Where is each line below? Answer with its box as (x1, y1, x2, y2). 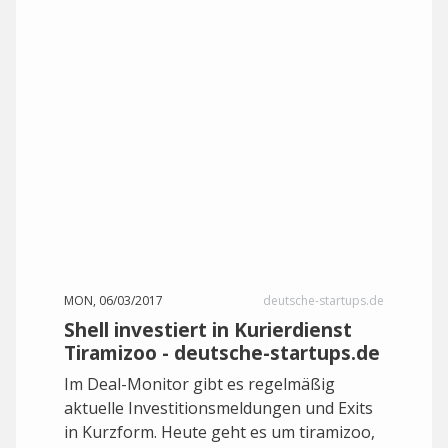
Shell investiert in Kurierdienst (64, 316, 352, 343)
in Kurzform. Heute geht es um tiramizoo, (64, 421, 375, 443)
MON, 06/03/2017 (64, 292, 163, 309)
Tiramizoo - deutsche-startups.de (64, 339, 380, 366)
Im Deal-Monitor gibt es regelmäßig (64, 373, 335, 395)
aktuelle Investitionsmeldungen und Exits (64, 397, 373, 419)
